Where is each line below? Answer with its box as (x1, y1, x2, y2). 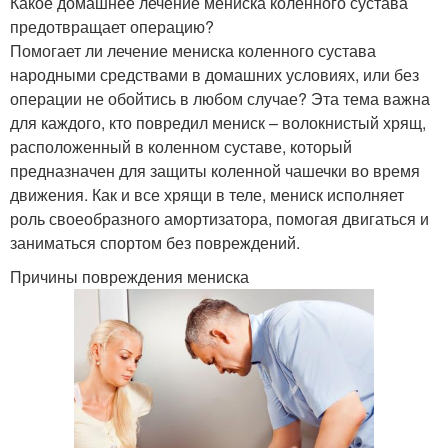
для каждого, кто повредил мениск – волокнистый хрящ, (10, 111, 426, 135)
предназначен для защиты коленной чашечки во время (10, 159, 420, 183)
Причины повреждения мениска (10, 265, 249, 289)
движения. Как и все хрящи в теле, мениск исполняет (10, 183, 404, 207)
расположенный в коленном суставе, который (10, 135, 352, 159)
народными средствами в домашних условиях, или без (10, 63, 419, 87)
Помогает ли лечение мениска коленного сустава (10, 39, 376, 63)
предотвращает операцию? (10, 15, 214, 39)
